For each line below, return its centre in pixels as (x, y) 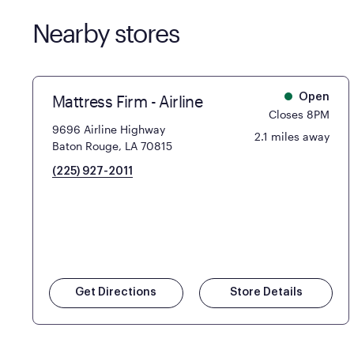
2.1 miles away (292, 136)
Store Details (266, 292)
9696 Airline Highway (108, 129)
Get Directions (116, 292)
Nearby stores (105, 32)
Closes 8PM (299, 114)
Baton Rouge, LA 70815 (112, 145)
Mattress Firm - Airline (127, 101)
